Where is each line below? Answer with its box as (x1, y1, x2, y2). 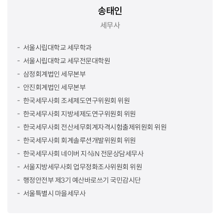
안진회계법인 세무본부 (23, 82, 86, 92)
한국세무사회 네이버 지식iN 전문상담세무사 (23, 149, 144, 158)
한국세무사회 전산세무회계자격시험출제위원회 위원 (23, 122, 167, 132)
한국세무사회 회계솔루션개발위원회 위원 (23, 136, 136, 145)
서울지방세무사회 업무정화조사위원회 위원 (23, 162, 142, 171)
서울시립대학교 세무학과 (23, 43, 92, 52)
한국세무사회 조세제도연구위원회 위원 (23, 96, 130, 105)
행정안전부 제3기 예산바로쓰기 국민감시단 (23, 175, 141, 185)
